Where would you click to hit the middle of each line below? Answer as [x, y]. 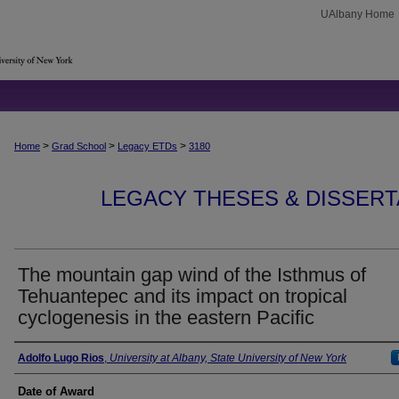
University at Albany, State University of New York [228, 358]
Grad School [79, 146]
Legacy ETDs [147, 146]
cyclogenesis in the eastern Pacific [166, 318]
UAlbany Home [358, 14]
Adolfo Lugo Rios [61, 358]
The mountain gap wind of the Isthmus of [192, 275]
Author [41, 358]
